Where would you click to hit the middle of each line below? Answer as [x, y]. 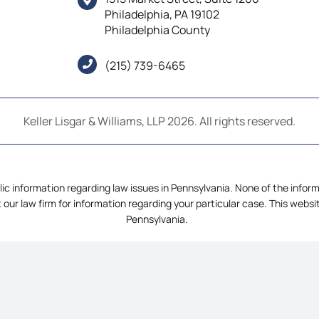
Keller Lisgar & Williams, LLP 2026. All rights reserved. [159, 121]
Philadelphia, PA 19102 [162, 14]
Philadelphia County [158, 30]
